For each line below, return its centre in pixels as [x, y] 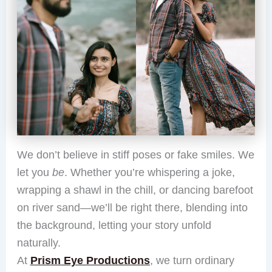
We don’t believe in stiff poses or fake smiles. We [135, 155]
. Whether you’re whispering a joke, [149, 172]
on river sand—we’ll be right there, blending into [132, 208]
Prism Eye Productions [90, 260]
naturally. [39, 243]
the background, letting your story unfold [114, 225]
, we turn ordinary [192, 260]
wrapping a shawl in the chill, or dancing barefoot [135, 190]
